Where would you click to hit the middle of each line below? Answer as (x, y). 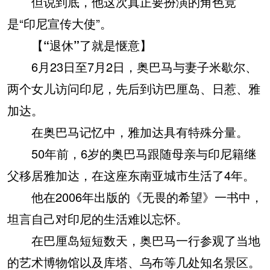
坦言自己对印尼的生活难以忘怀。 (98, 218)
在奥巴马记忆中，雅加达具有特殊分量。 (128, 131)
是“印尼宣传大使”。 (60, 23)
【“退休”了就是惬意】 (92, 45)
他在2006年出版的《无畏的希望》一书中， (135, 196)
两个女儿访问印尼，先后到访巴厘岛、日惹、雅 (134, 88)
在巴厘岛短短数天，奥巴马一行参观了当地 (134, 240)
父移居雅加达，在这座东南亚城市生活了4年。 (131, 175)
